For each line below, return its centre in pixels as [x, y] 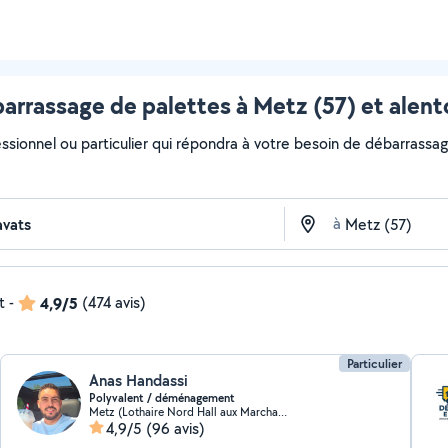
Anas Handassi [139, 380]
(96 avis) [176, 428]
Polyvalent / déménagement [162, 398]
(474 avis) [114, 302]
